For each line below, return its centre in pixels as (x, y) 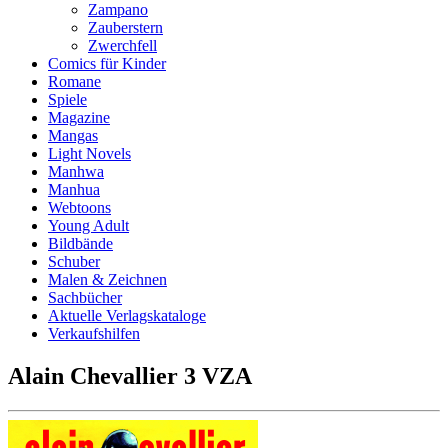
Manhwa (76, 171)
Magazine (79, 117)
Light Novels (89, 153)
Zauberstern (125, 27)
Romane (74, 81)
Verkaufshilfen (94, 333)
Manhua (74, 189)
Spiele (67, 99)
